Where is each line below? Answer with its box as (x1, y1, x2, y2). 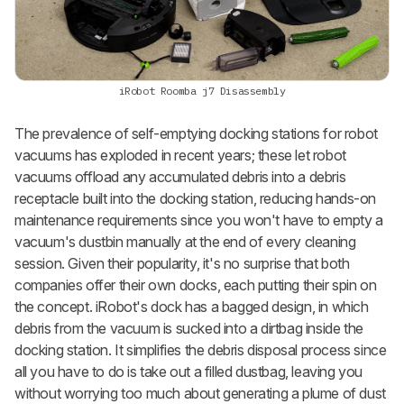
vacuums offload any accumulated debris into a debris (14, 168, 346, 187)
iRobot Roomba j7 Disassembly (118, 84, 286, 98)
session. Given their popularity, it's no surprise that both (14, 254, 350, 273)
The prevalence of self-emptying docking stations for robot (14, 124, 378, 143)
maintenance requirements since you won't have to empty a (14, 211, 383, 230)
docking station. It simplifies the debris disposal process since (14, 341, 387, 360)
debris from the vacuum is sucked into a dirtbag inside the (14, 319, 363, 338)
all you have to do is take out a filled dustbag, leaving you (14, 363, 363, 381)
